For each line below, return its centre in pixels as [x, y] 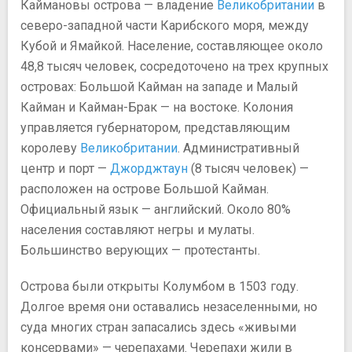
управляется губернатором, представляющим [155, 127]
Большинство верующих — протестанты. [140, 250]
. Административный [238, 148]
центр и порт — [65, 168]
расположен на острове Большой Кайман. [145, 189]
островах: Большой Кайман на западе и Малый [159, 86]
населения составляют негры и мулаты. [137, 229]
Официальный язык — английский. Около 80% [156, 209]
